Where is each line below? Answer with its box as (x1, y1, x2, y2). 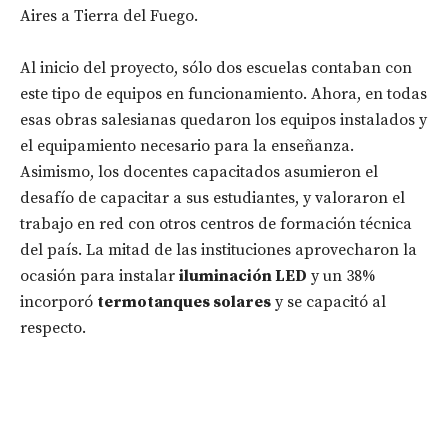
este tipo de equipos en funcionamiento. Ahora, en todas (20, 84, 427, 105)
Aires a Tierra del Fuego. (20, 6, 198, 27)
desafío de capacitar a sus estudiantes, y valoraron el (20, 188, 405, 209)
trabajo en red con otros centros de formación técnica (20, 214, 412, 235)
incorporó (20, 292, 97, 313)
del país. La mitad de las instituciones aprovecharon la (20, 240, 417, 261)
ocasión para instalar (20, 266, 179, 287)
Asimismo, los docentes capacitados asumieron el (20, 162, 378, 183)
